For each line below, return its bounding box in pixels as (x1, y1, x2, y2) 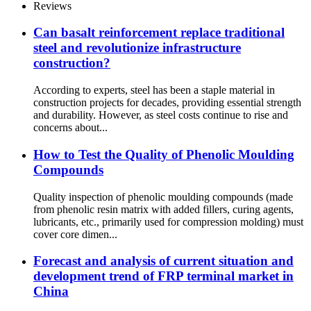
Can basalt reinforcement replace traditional (33, 25, 285, 40)
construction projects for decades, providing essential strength (33, 96, 301, 109)
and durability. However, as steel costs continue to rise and (33, 109, 288, 121)
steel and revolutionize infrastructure (33, 40, 241, 56)
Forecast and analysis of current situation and (33, 253, 294, 269)
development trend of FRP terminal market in (33, 269, 294, 284)
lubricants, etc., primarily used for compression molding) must (33, 215, 303, 228)
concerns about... (33, 121, 108, 134)
